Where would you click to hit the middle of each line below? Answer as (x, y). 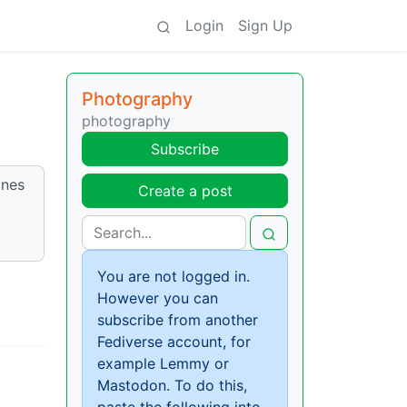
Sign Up (265, 25)
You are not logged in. (174, 276)
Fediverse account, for (174, 342)
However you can (158, 298)
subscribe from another (178, 320)
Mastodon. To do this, (172, 385)
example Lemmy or (163, 363)
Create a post (185, 191)
